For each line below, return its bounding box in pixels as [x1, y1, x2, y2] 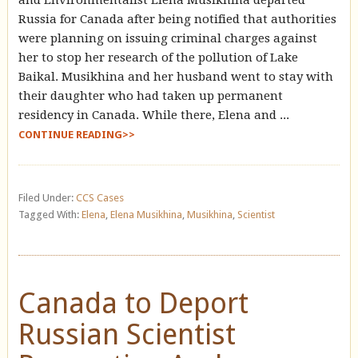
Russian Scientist [18, 316, 236, 352]
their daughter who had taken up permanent [18, 88, 283, 103]
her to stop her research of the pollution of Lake [18, 50, 298, 65]
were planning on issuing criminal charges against [18, 30, 317, 46]
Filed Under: [18, 191, 76, 204]
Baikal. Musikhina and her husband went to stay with [18, 69, 333, 84]
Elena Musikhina [109, 208, 182, 221]
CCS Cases [75, 191, 124, 204]
